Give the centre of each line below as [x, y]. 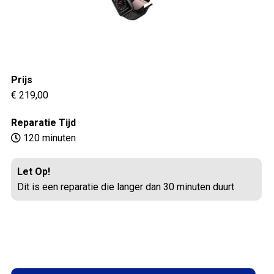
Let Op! [34, 171]
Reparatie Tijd [43, 122]
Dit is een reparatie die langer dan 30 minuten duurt [126, 187]
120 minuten [48, 138]
